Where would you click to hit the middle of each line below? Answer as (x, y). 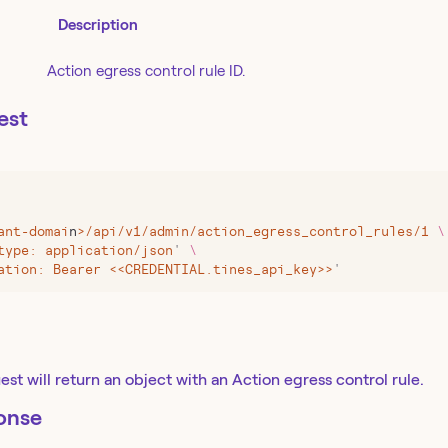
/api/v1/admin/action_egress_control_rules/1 (257, 232)
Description (98, 25)
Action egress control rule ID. (146, 71)
